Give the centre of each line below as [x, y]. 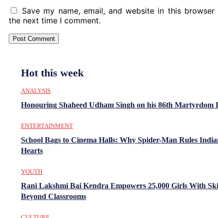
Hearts [32, 150]
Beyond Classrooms [54, 196]
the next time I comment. [55, 20]
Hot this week [52, 73]
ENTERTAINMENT [47, 126]
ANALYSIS [36, 91]
